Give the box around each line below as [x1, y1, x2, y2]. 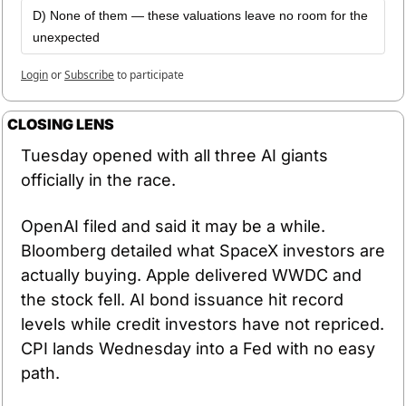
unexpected [33, 29, 100, 44]
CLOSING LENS [7, 114, 114, 133]
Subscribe [64, 66, 114, 82]
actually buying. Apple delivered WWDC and [21, 265, 362, 285]
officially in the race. [21, 169, 176, 189]
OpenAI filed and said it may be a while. [21, 216, 325, 236]
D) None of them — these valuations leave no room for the [33, 7, 368, 23]
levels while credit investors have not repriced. [21, 314, 384, 333]
